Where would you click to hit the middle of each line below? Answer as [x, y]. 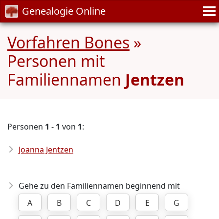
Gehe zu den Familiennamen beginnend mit [99, 186]
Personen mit [56, 61]
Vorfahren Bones [68, 42]
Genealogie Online [64, 11]
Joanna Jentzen [46, 150]
